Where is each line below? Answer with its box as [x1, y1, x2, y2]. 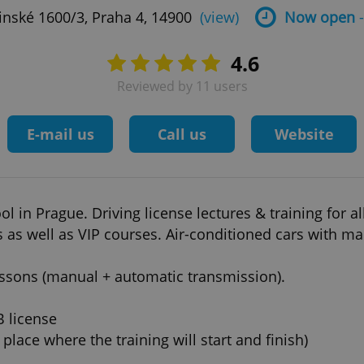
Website [274, 124, 334, 144]
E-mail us [26, 124, 94, 144]
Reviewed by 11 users [116, 77, 248, 95]
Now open [284, 7, 355, 27]
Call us [158, 124, 206, 144]
